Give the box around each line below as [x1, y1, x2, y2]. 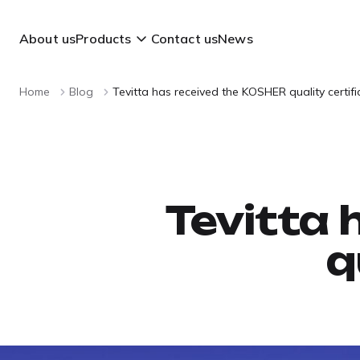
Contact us [150, 31, 219, 47]
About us [19, 31, 76, 47]
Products [76, 31, 132, 47]
